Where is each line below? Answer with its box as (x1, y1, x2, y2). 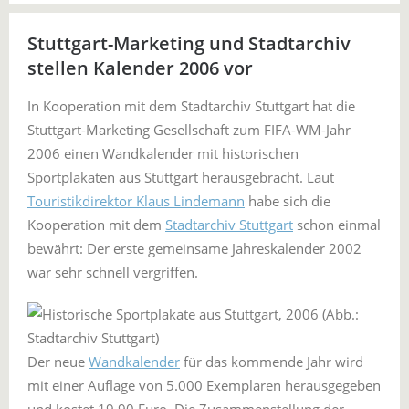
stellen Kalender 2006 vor (27, 56, 253, 80)
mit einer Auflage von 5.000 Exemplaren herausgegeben (27, 376, 381, 394)
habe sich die (245, 192, 330, 210)
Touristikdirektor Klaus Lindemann (27, 192, 245, 210)
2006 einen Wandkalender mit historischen (27, 144, 299, 163)
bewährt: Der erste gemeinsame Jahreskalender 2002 (27, 239, 362, 257)
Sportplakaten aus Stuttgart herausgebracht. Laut (27, 168, 334, 186)
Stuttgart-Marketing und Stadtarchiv (27, 31, 351, 56)
